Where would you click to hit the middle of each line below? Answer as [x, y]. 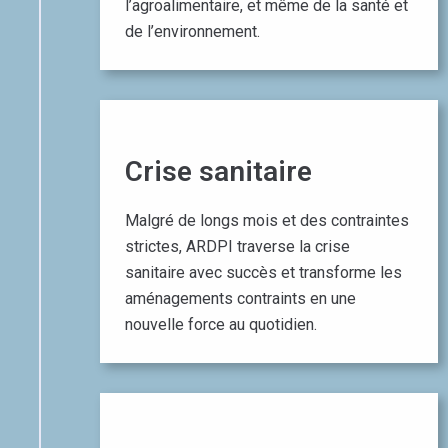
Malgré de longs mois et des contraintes [267, 220]
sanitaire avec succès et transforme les [263, 272]
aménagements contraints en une [240, 298]
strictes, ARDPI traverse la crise [237, 246]
